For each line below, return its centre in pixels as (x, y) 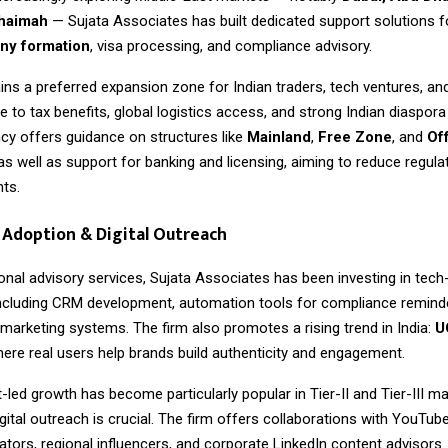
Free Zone (355, 136)
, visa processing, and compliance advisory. (231, 45)
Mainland (279, 136)
